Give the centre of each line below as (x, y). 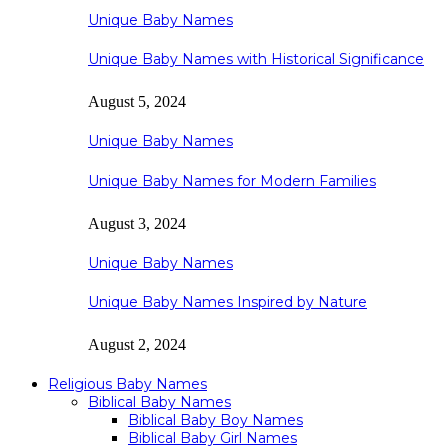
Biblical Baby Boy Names (215, 420)
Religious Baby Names (127, 384)
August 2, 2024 (137, 345)
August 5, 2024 (137, 102)
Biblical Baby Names (159, 402)
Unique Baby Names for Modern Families (232, 180)
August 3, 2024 (137, 223)
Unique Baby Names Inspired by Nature (227, 302)
